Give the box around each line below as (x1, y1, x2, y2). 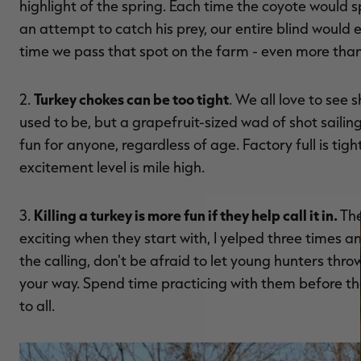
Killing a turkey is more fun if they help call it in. (34, 205, 340, 225)
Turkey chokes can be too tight (34, 89, 229, 109)
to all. (19, 297, 55, 315)
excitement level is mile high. (19, 158, 205, 176)
